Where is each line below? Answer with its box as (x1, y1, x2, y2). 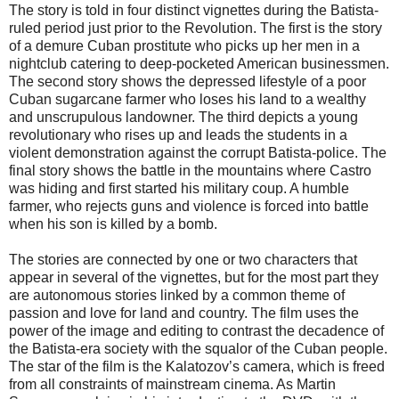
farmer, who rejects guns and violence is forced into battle (9, 199, 369, 215)
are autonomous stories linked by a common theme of (9, 288, 345, 304)
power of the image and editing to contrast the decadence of (9, 323, 384, 339)
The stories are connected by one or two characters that (9, 252, 357, 268)
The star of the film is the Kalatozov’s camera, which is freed (9, 359, 385, 375)
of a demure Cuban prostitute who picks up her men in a (9, 38, 360, 54)
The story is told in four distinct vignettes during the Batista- (9, 3, 379, 19)
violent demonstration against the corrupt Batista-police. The (9, 145, 387, 161)
